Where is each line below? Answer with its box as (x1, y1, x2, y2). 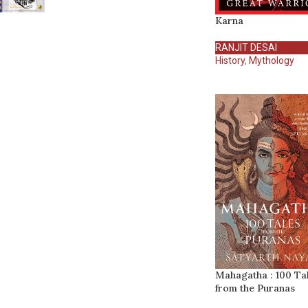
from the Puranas (214, 282, 295, 295)
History (214, 54, 245, 66)
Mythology (248, 54, 294, 66)
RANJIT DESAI (214, 41, 277, 53)
